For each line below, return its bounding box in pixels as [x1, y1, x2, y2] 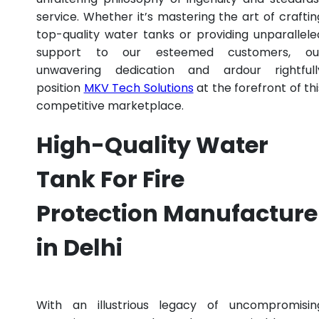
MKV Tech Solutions [83, 79, 194, 96]
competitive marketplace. [36, 97, 184, 114]
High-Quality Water [36, 129, 268, 162]
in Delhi [36, 231, 122, 264]
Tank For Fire [36, 163, 184, 196]
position [36, 79, 84, 96]
